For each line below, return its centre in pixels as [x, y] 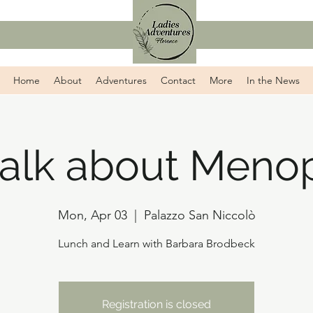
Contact [178, 80]
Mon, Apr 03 [92, 215]
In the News [273, 80]
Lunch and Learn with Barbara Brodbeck [156, 243]
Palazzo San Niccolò [199, 215]
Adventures [121, 80]
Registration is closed [156, 304]
